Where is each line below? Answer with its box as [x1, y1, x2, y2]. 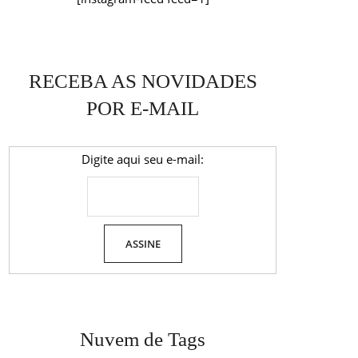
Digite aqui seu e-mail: [82, 151, 204, 168]
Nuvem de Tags [80, 328, 205, 351]
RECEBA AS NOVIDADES [28, 70, 257, 93]
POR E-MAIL [86, 97, 199, 120]
